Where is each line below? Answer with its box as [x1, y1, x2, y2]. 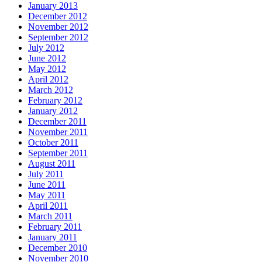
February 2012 [28, 95, 82, 105]
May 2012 [28, 63, 66, 74]
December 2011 [28, 116, 87, 126]
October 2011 [28, 137, 78, 147]
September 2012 [28, 32, 88, 42]
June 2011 [28, 179, 65, 189]
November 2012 [28, 21, 88, 32]
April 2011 [28, 200, 68, 211]
